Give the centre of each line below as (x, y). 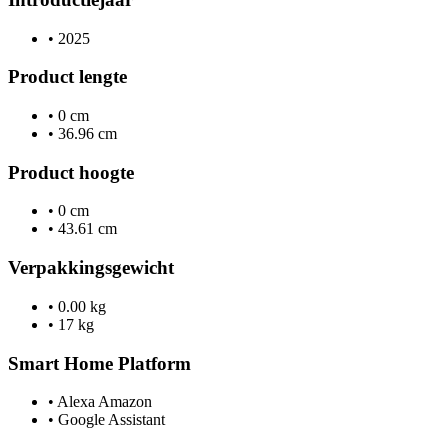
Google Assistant (109, 420)
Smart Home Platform (99, 363)
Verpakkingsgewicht (91, 268)
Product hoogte (71, 172)
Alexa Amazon (103, 402)
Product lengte (67, 77)
